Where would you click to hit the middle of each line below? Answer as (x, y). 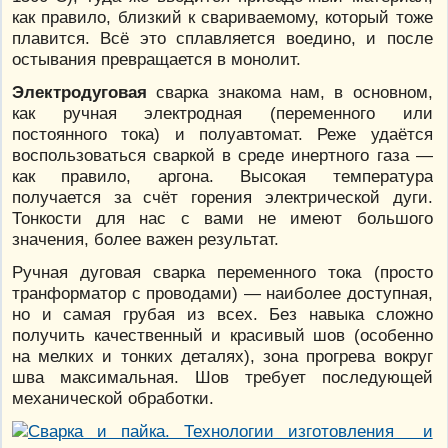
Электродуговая (79, 92)
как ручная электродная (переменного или (222, 113)
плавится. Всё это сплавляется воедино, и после (222, 38)
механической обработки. (113, 398)
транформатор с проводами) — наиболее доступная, (222, 293)
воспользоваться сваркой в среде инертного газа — (222, 155)
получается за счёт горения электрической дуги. (222, 197)
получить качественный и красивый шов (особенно (222, 335)
